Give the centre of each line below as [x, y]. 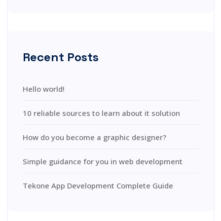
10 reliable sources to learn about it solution [101, 113]
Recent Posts [60, 57]
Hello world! [43, 89]
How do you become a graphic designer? [94, 137]
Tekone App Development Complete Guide [98, 185]
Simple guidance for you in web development [102, 161]
